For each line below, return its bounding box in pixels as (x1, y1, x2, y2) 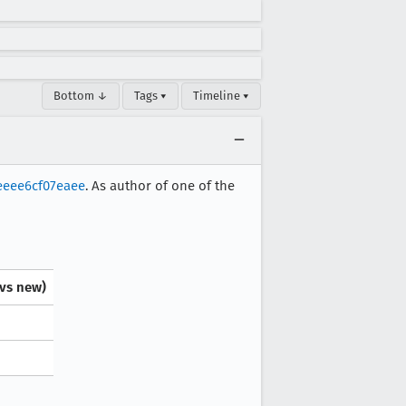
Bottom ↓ (53, 89, 108, 102)
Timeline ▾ (193, 89, 249, 102)
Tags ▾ (134, 89, 167, 102)
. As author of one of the (85, 178, 235, 194)
